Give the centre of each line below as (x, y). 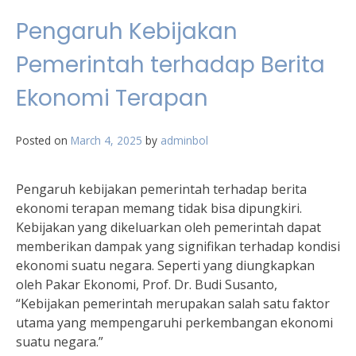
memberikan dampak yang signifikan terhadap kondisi (178, 246)
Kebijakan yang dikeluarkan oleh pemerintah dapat (168, 227)
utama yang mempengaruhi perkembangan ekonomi (174, 323)
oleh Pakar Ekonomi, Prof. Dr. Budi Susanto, (147, 284)
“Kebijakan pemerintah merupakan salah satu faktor (173, 304)
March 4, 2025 (106, 140)
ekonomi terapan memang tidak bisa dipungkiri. (159, 208)
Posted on (43, 140)
